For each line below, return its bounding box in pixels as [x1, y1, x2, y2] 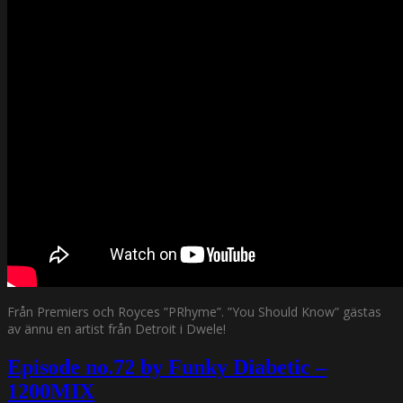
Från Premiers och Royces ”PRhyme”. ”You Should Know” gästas [7, 302, 381, 320]
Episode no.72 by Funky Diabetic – [7, 354, 327, 379]
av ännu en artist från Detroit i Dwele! [7, 319, 226, 337]
